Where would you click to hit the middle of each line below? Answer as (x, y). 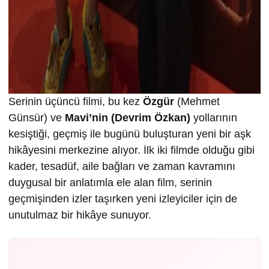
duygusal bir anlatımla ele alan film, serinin (110, 183)
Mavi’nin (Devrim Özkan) (128, 118)
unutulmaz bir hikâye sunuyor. (80, 215)
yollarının (214, 118)
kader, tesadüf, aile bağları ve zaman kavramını (122, 167)
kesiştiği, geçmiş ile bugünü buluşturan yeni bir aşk (130, 134)
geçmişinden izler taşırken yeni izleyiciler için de (123, 199)
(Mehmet (197, 102)
